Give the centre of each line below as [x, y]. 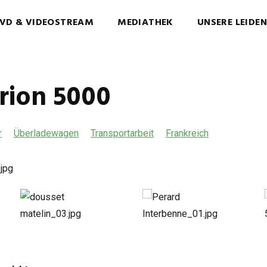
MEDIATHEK [145, 23]
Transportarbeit [122, 133]
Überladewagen [46, 133]
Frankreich [187, 133]
